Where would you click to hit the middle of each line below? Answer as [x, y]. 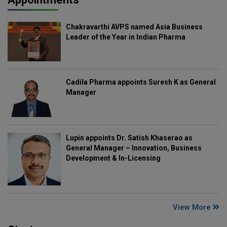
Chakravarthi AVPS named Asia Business [134, 27]
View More [193, 207]
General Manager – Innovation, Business [134, 148]
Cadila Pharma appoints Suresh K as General [141, 82]
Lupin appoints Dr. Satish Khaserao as [129, 138]
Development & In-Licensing [113, 158]
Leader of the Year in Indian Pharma [125, 37]
